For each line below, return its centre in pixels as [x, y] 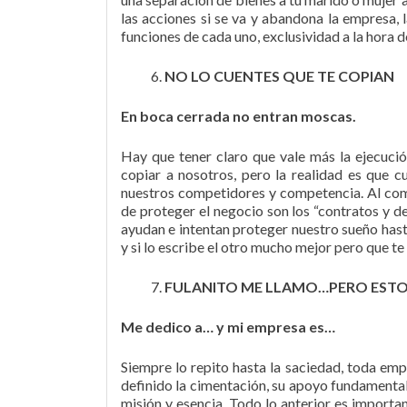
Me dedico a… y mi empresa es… [228, 327]
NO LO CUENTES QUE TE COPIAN [279, 76]
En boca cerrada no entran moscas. [238, 116]
